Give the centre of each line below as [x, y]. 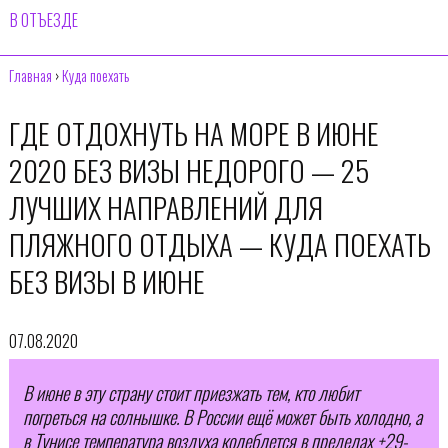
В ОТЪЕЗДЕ [44, 20]
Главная [30, 75]
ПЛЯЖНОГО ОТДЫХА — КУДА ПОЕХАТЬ [219, 243]
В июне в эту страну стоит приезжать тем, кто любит [190, 393]
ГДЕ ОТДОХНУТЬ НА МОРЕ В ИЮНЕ [193, 132]
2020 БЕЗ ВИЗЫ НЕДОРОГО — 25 [188, 169]
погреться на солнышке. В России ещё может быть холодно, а [222, 417]
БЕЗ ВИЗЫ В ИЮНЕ [106, 280]
